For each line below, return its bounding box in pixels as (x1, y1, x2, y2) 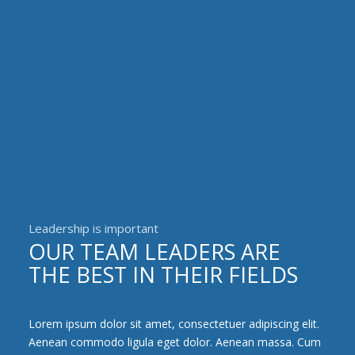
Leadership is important (28, 220, 158, 236)
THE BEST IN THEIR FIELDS (28, 259, 298, 289)
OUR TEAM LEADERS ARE (28, 236, 281, 266)
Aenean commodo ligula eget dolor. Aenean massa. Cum (28, 334, 321, 350)
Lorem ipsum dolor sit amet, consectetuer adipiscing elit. (28, 316, 319, 332)
